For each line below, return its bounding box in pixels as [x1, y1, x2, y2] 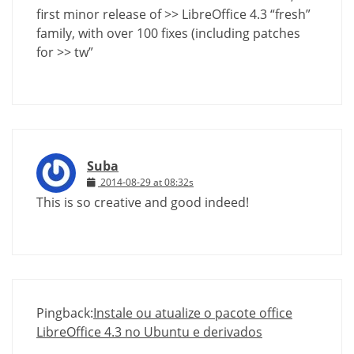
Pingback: [36, 304, 93, 322]
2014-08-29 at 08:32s [100, 175, 194, 190]
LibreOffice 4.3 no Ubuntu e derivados [36, 323, 262, 341]
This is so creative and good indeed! [36, 194, 249, 212]
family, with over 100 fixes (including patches [36, 24, 300, 43]
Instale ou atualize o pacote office [93, 304, 292, 322]
